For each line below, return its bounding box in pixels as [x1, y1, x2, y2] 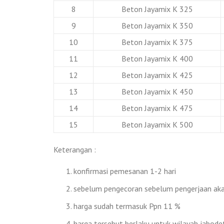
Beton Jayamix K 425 [121, 69, 193, 80]
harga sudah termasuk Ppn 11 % [73, 200, 180, 211]
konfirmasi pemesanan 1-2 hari [73, 165, 176, 176]
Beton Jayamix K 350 [121, 20, 193, 30]
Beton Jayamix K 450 [121, 86, 193, 96]
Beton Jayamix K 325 [121, 3, 193, 14]
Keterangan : [53, 144, 96, 154]
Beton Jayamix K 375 [121, 36, 193, 47]
